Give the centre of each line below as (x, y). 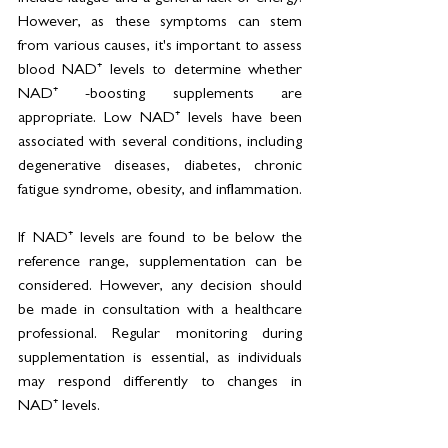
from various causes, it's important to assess (160, 46)
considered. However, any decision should (160, 286)
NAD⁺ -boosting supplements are (160, 94)
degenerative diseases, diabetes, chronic (160, 166)
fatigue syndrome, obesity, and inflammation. (160, 190)
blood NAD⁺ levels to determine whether (160, 70)
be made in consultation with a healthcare (160, 310)
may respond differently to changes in (160, 382)
